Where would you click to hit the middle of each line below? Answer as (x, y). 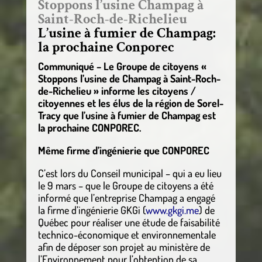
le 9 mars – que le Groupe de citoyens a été (125, 185)
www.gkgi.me (172, 210)
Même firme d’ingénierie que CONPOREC (123, 150)
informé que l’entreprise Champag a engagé (126, 197)
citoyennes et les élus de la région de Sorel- (130, 103)
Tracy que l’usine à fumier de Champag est (127, 115)
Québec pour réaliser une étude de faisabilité (129, 222)
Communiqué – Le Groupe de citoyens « (122, 66)
